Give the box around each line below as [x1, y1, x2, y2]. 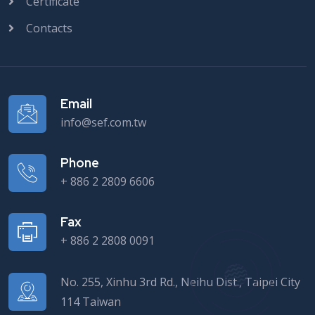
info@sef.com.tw [60, 115, 146, 131]
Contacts [26, 20, 72, 37]
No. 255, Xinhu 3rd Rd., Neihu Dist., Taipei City [60, 274, 300, 290]
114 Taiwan [60, 294, 121, 310]
